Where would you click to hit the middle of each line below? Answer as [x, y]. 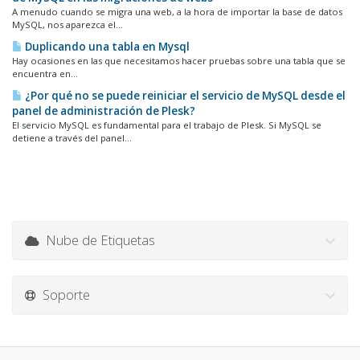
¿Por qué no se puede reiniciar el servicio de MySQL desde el [184, 96]
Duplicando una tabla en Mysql [106, 47]
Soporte [63, 295]
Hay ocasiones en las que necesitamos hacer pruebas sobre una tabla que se [179, 61]
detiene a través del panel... [72, 138]
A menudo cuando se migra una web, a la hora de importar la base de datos [177, 12]
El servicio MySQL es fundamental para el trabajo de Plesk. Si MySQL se [167, 125]
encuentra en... [45, 74]
